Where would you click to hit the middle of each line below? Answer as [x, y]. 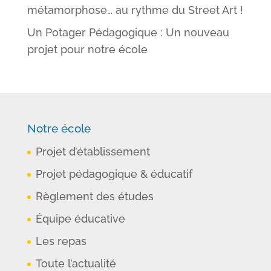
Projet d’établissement [93, 152]
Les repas [61, 241]
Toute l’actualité [76, 263]
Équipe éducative [80, 219]
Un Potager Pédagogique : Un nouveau [128, 32]
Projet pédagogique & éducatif [114, 174]
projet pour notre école [87, 49]
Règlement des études [94, 196]
